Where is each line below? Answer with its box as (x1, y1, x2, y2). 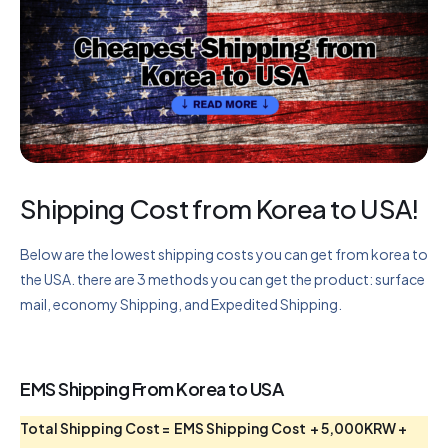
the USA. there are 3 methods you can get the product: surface (20, 269, 425, 288)
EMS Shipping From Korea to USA (20, 376, 284, 400)
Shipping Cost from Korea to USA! (20, 191, 419, 225)
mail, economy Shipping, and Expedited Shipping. (20, 294, 342, 313)
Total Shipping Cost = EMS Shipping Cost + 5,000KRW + (20, 418, 407, 437)
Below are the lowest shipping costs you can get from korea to (20, 244, 428, 263)
